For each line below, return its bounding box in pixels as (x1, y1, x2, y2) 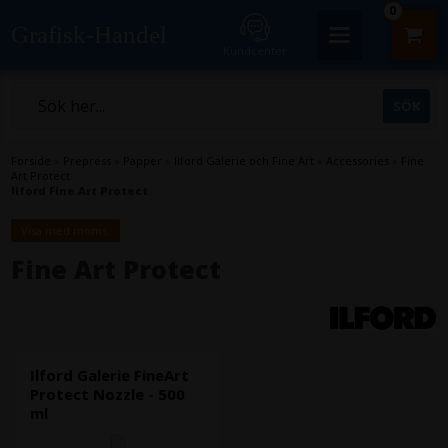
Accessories (326, 153, 390, 168)
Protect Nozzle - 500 (30, 384, 186, 404)
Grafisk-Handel (11, 21, 168, 48)
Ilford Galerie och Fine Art (174, 153, 315, 168)
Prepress (63, 153, 112, 168)
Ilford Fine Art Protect (11, 183, 149, 198)
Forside (11, 153, 52, 168)
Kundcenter (222, 42, 287, 58)
